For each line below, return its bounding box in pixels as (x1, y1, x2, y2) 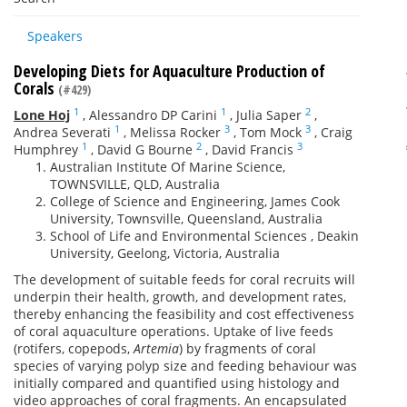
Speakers (27, 27, 83, 45)
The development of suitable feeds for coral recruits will (14, 271, 355, 288)
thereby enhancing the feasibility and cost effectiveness (14, 305, 354, 323)
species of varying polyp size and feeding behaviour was (14, 357, 357, 374)
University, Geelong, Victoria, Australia (50, 244, 280, 262)
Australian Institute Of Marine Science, (50, 158, 285, 175)
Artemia (134, 340, 179, 357)
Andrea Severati (14, 124, 111, 141)
